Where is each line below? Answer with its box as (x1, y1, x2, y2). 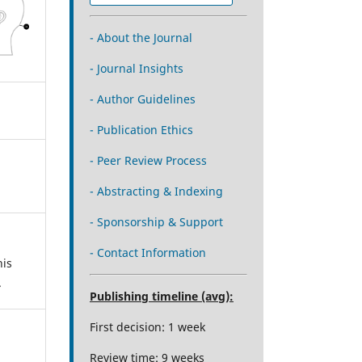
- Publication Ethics (90, 121, 193, 137)
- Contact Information (90, 244, 206, 260)
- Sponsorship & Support (90, 213, 223, 229)
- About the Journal (90, 29, 192, 45)
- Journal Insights (90, 60, 183, 76)
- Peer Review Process (90, 152, 207, 168)
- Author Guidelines (90, 90, 196, 107)
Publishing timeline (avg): (90, 288, 234, 304)
